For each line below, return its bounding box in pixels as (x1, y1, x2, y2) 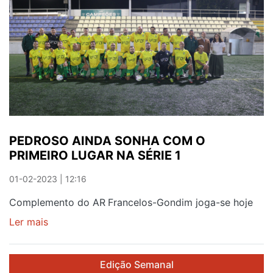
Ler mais (9, 215, 48, 228)
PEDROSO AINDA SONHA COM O (9, 133, 205, 148)
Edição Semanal (99, 258, 174, 271)
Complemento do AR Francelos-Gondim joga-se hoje (9, 196, 253, 208)
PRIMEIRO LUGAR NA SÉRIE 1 (9, 147, 181, 163)
